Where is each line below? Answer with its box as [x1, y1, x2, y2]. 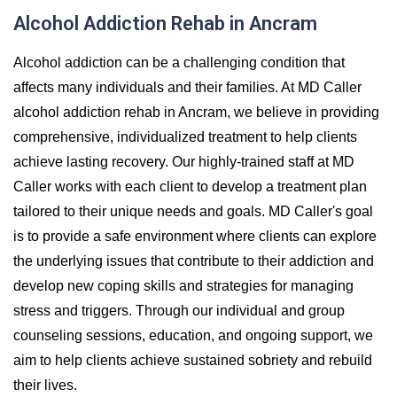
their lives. [13, 377, 77, 393]
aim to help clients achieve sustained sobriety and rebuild [13, 352, 372, 368]
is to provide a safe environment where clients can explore [13, 228, 377, 244]
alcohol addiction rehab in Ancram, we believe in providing [13, 104, 379, 120]
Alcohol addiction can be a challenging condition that [13, 54, 345, 70]
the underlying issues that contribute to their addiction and [13, 253, 374, 269]
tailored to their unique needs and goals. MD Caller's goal [13, 203, 373, 219]
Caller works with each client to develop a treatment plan [13, 178, 367, 194]
